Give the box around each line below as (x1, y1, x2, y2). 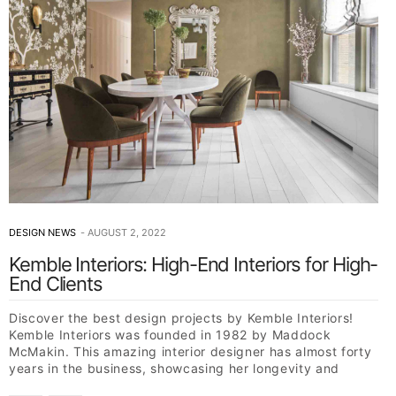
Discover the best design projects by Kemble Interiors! (9, 309, 354, 325)
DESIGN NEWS (9, 225, 76, 239)
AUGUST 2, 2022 (88, 225, 166, 239)
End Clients (9, 271, 103, 295)
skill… (9, 377, 44, 392)
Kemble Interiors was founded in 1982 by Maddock (9, 326, 331, 342)
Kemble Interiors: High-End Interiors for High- (9, 252, 378, 276)
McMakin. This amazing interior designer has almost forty (9, 343, 372, 359)
